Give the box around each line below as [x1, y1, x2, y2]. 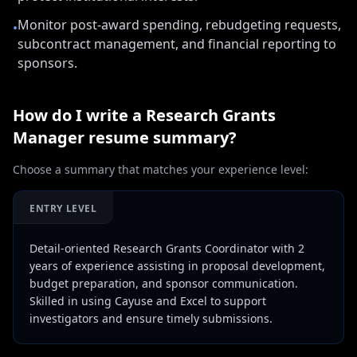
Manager [13, 127, 84, 148]
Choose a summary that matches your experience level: [13, 162, 308, 177]
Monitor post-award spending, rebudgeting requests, [18, 16, 341, 33]
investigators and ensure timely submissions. [29, 311, 273, 326]
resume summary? [84, 127, 237, 148]
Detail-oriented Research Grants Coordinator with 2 [29, 241, 304, 256]
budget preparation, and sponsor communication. [29, 276, 298, 291]
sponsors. [18, 54, 77, 72]
